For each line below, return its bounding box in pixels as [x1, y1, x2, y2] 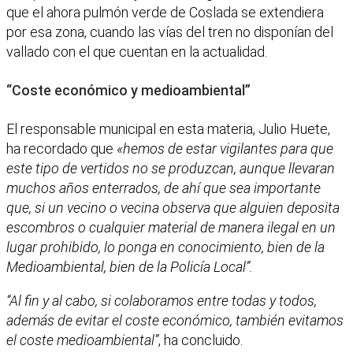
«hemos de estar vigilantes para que [117, 139, 333, 157]
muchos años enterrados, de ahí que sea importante [6, 179, 321, 196]
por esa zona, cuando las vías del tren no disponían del [6, 24, 333, 41]
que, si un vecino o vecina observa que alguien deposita [6, 199, 340, 216]
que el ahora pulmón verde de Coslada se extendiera [6, 4, 324, 21]
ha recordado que [6, 139, 117, 157]
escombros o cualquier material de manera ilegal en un [6, 218, 336, 236]
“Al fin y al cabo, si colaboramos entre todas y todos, [6, 292, 317, 309]
